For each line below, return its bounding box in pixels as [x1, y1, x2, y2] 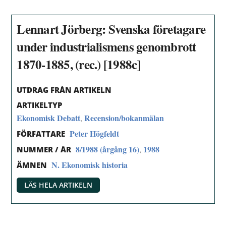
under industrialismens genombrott [17, 37, 196, 56]
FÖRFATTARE [17, 129, 66, 139]
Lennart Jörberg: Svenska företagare [17, 19, 206, 38]
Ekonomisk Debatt [17, 112, 81, 124]
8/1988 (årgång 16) [76, 143, 140, 155]
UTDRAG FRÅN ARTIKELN [17, 84, 112, 95]
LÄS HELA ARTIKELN [24, 180, 93, 190]
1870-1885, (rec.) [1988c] [17, 54, 141, 74]
